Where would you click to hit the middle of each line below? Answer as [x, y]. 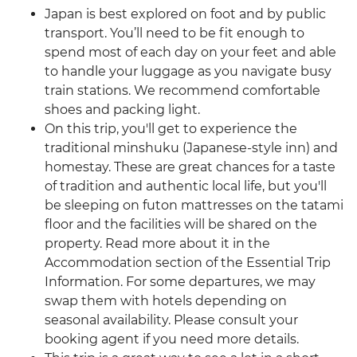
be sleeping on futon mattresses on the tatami [194, 206]
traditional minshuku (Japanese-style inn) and [191, 148]
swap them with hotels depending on [166, 301]
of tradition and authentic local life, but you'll [186, 186]
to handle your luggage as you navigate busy [188, 72]
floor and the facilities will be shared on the [181, 225]
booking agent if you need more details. [172, 339]
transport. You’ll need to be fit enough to [175, 33]
